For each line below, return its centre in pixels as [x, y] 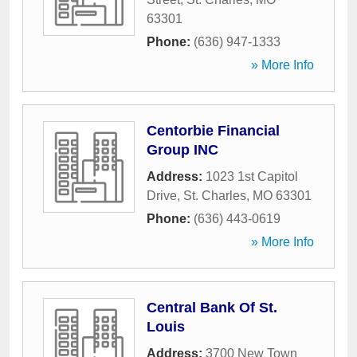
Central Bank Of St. [212, 308]
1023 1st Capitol [252, 177]
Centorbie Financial [213, 131]
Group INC [182, 150]
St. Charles [215, 196]
